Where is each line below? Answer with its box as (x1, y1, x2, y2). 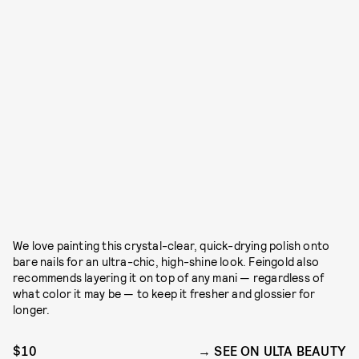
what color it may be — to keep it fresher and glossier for (13, 287, 316, 301)
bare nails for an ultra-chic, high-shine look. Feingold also (13, 255, 320, 269)
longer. (13, 303, 50, 317)
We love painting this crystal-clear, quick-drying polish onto (13, 239, 330, 253)
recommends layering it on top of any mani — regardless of (13, 271, 325, 285)
